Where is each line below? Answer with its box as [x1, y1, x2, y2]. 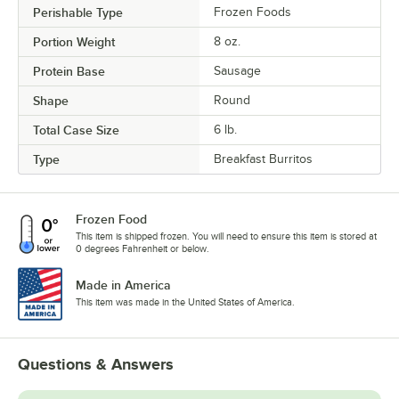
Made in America [76, 278, 171, 293]
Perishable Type [33, 5, 123, 20]
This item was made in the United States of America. [76, 297, 295, 308]
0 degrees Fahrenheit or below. [76, 243, 209, 255]
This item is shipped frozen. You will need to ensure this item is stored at [76, 231, 377, 242]
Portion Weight [33, 35, 115, 50]
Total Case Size [33, 123, 119, 138]
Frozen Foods [214, 5, 291, 20]
